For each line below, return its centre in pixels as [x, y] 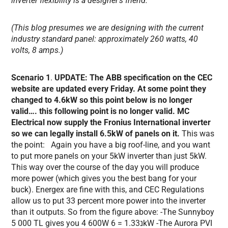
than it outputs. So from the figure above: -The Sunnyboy [113, 212]
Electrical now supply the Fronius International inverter [111, 123]
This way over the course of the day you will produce [105, 167]
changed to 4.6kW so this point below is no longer [102, 100]
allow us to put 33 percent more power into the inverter [109, 201]
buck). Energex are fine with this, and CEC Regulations [108, 190]
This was [197, 134]
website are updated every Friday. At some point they [109, 89]
